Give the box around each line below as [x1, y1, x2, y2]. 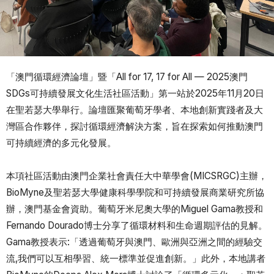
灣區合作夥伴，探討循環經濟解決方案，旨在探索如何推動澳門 [6, 120, 263, 133]
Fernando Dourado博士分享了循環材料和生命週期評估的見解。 [6, 220, 267, 232]
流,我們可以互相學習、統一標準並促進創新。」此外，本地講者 [6, 253, 265, 265]
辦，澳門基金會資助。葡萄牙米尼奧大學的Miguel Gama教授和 [6, 203, 263, 215]
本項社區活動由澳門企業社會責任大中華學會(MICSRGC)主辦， [6, 170, 267, 182]
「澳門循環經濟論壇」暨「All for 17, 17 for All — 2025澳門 [6, 71, 248, 83]
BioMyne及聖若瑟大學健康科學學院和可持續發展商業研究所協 [6, 187, 264, 199]
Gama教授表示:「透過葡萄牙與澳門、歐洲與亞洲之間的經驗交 [6, 236, 262, 248]
